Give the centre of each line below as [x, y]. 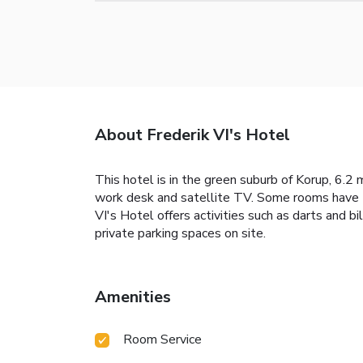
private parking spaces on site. [180, 233]
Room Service [162, 339]
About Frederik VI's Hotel [192, 135]
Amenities [133, 297]
